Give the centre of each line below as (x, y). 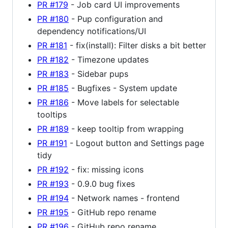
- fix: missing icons (106, 170)
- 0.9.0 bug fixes (102, 184)
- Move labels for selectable (124, 103)
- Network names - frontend (124, 198)
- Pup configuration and (116, 19)
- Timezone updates (109, 60)
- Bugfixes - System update (123, 88)
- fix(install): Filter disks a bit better (137, 46)
